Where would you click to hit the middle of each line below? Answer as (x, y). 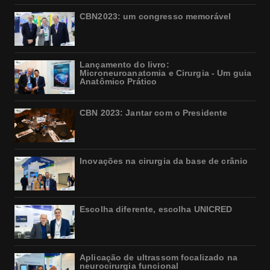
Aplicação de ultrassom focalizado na (159, 258)
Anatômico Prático (118, 82)
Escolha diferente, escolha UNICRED (156, 209)
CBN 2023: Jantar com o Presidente (154, 113)
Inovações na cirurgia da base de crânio (164, 161)
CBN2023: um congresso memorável (155, 17)
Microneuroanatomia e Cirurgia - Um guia (166, 73)
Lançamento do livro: (124, 65)
